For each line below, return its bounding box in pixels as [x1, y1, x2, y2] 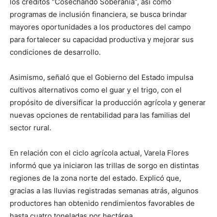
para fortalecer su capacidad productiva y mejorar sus [10, 35, 194, 45]
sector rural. [10, 123, 51, 133]
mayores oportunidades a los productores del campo [10, 22, 191, 32]
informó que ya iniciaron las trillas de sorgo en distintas [10, 161, 199, 170]
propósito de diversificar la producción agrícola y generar [10, 98, 206, 108]
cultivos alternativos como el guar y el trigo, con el [10, 85, 182, 95]
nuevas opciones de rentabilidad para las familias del [10, 110, 190, 120]
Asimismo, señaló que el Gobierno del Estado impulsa [10, 73, 193, 82]
